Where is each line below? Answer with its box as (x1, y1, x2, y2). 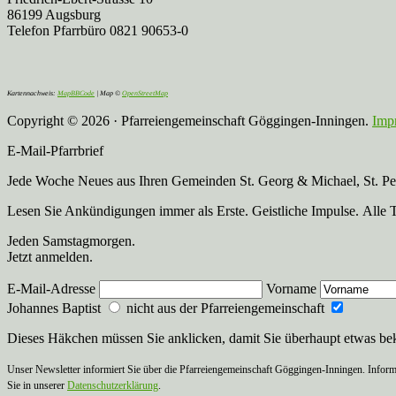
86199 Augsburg (7, 7, 101, 23)
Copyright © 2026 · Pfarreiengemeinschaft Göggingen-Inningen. (7, 113, 372, 129)
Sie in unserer (7, 379, 67, 392)
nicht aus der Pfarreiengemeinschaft (123, 301, 328, 316)
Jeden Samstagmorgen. (7, 233, 135, 249)
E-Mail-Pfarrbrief (7, 143, 103, 159)
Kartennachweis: (7, 89, 57, 98)
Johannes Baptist (7, 301, 104, 316)
